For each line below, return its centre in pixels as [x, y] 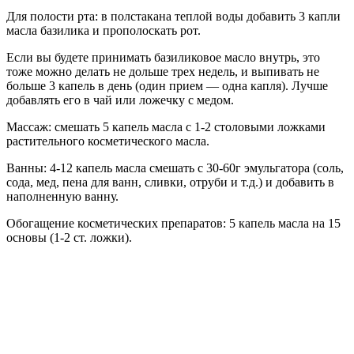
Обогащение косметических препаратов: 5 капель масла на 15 [173, 223]
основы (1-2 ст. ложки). [69, 237]
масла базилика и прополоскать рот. [104, 30]
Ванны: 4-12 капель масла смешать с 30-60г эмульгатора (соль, [175, 168]
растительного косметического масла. [108, 141]
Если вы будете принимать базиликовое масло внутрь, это [163, 57]
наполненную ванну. [62, 196]
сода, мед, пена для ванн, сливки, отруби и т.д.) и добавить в [170, 182]
